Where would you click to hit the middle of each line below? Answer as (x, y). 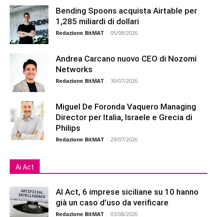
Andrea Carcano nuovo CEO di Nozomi (126, 58)
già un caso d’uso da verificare (112, 202)
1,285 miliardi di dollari (97, 21)
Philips (68, 128)
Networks (74, 69)
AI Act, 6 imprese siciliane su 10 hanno (127, 192)
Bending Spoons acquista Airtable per (126, 10)
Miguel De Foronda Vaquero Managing (126, 106)
